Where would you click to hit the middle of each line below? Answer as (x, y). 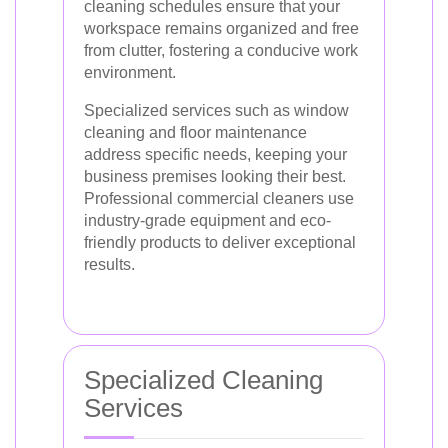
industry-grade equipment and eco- (207, 220)
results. (109, 264)
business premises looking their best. (215, 176)
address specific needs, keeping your (215, 154)
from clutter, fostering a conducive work (221, 50)
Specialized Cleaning (203, 380)
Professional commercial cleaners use (219, 198)
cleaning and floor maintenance (195, 132)
